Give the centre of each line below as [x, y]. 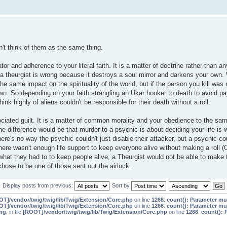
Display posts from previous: [39, 185]
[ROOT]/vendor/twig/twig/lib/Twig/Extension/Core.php [95, 212]
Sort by [122, 185]
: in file [14, 212]
